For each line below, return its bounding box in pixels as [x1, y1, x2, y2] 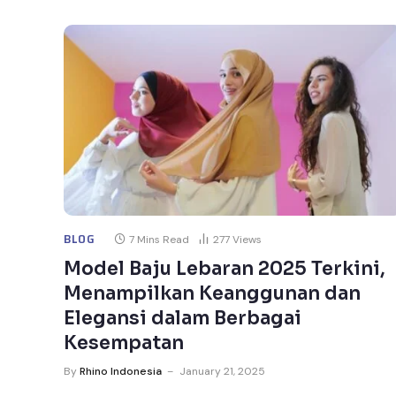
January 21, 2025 [179, 363, 265, 378]
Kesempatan [64, 331, 184, 354]
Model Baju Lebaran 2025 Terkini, [64, 256, 385, 280]
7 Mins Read [128, 232, 189, 247]
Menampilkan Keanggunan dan [64, 281, 361, 305]
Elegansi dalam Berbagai [64, 306, 301, 330]
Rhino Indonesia [80, 363, 162, 378]
